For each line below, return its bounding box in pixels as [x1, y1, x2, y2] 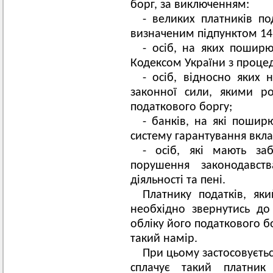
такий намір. [130, 233, 197, 245]
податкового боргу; [130, 101, 232, 113]
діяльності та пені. [130, 174, 225, 186]
